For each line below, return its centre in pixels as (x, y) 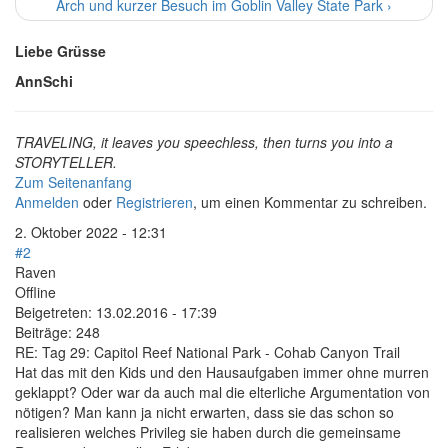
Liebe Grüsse (60, 50)
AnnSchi (44, 80)
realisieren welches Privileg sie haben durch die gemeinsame (208, 431)
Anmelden (47, 201)
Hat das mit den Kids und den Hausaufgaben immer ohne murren (222, 371)
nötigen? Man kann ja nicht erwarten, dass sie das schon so (204, 411)
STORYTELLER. (66, 161)
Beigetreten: (53, 311)
